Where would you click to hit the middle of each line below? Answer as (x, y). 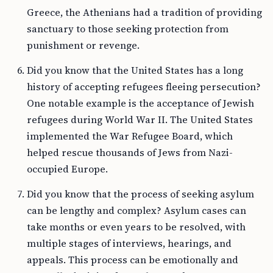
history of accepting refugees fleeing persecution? (144, 87)
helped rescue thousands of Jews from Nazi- (130, 152)
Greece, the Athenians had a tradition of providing (144, 12)
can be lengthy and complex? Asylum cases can (136, 210)
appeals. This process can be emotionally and (133, 260)
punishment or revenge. (83, 45)
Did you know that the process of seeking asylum (140, 194)
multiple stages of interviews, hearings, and (129, 243)
